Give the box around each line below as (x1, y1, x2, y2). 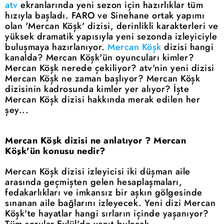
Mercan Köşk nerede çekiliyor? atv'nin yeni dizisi (5, 61, 214, 75)
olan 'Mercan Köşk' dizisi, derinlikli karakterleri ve (5, 19, 218, 33)
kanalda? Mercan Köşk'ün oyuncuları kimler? (5, 51, 194, 64)
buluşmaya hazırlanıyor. (5, 40, 107, 54)
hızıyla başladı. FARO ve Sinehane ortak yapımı (5, 9, 204, 22)
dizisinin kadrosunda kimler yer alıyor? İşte (5, 82, 189, 96)
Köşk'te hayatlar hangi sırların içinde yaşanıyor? (5, 207, 209, 220)
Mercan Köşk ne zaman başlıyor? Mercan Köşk (5, 72, 200, 85)
